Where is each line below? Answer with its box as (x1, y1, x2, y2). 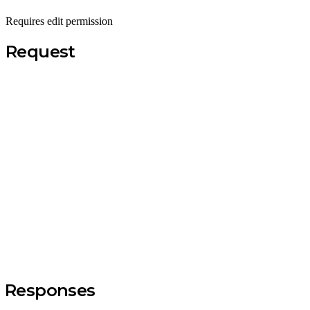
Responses (5, 280, 95, 300)
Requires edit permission (6, 15, 113, 27)
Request (6, 41, 75, 62)
